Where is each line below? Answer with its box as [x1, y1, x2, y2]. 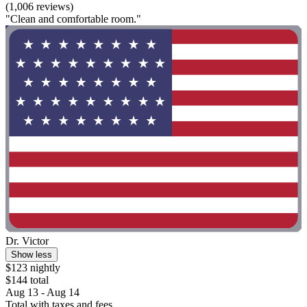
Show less [11, 249, 52, 260]
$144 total [5, 274, 49, 286]
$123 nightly [5, 262, 60, 274]
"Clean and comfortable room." [5, 12, 141, 25]
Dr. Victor [5, 235, 49, 247]
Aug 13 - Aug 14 [5, 286, 79, 299]
